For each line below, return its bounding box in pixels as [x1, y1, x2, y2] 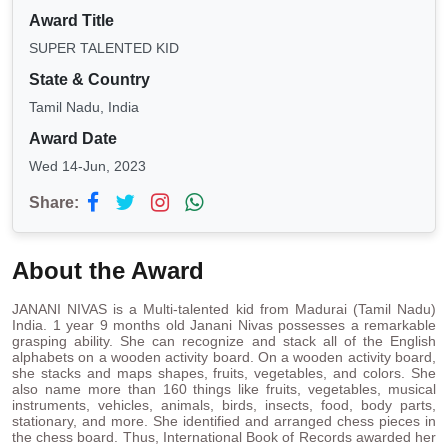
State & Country [29, 71, 150, 89]
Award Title [29, 12, 114, 30]
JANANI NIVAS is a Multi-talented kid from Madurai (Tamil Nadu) [12, 301, 436, 318]
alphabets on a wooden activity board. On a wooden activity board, [12, 349, 436, 366]
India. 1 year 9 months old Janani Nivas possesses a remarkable [12, 317, 436, 334]
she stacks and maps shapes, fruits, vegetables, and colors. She [12, 365, 436, 382]
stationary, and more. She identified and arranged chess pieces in [12, 413, 436, 430]
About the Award [12, 257, 204, 285]
